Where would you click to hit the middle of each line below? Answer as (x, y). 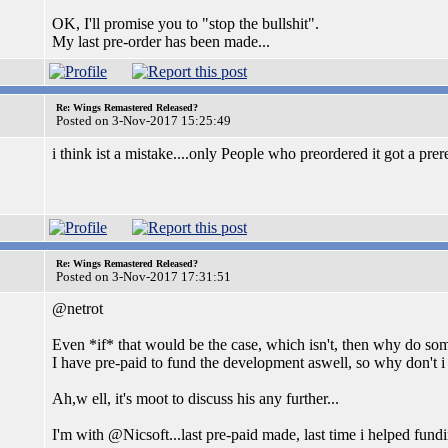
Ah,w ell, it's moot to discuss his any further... (195, 398)
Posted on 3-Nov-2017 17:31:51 (143, 276)
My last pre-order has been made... (161, 41)
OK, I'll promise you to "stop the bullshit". (185, 23)
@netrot (77, 308)
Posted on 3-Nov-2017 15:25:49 (143, 120)
